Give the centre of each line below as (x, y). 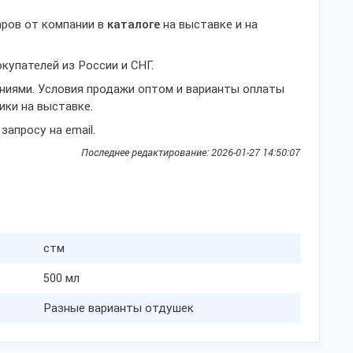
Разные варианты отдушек (119, 308)
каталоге (134, 24)
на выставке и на (209, 24)
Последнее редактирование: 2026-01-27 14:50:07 (191, 152)
